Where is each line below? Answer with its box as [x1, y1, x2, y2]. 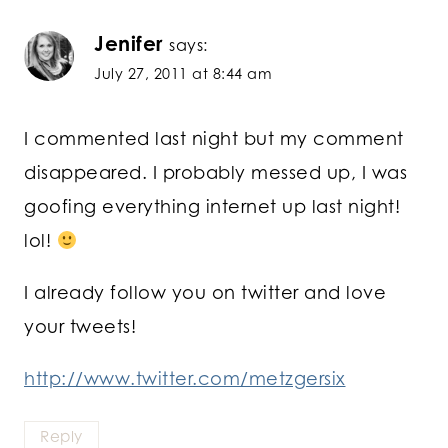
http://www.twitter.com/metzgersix [24, 367, 346, 390]
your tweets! [24, 315, 136, 338]
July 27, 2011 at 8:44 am [94, 64, 272, 82]
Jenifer [94, 30, 163, 56]
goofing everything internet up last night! [24, 195, 400, 218]
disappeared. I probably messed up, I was [24, 161, 407, 184]
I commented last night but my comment [24, 127, 404, 150]
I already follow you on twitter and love [24, 281, 386, 304]
